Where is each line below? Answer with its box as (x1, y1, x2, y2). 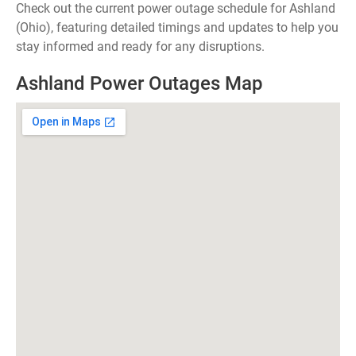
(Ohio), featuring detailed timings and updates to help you (16, 20, 339, 35)
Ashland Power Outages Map (16, 72, 263, 95)
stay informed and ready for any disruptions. (16, 39, 265, 54)
